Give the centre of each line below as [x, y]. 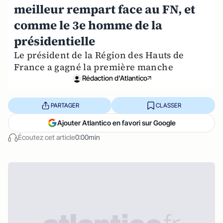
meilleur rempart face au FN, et [105, 9]
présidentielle [55, 41]
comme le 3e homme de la [88, 25]
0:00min [88, 137]
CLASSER [168, 105]
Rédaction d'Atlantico [114, 78]
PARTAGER [65, 105]
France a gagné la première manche [94, 67]
